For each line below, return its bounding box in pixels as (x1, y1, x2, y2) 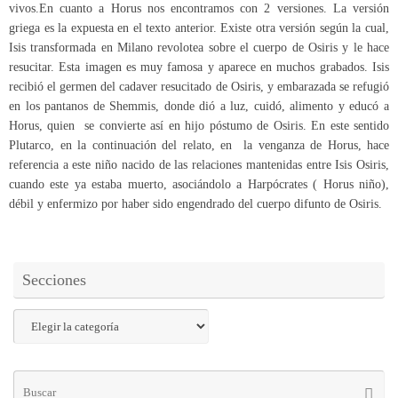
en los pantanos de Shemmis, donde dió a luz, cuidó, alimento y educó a (9, 99, 389, 113)
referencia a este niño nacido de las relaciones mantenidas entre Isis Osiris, (9, 157, 389, 171)
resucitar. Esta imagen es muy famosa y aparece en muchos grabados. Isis (9, 60, 389, 74)
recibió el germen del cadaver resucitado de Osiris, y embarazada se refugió (9, 79, 389, 93)
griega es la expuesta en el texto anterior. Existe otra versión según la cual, (9, 20, 389, 35)
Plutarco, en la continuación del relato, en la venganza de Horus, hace (9, 138, 389, 152)
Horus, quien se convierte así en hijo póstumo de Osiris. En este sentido (9, 118, 389, 132)
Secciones (22, 271, 86, 290)
